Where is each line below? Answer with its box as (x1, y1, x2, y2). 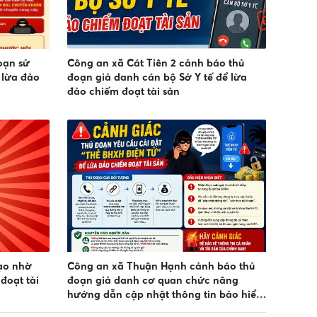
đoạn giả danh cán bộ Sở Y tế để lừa (67, 70, 247, 83)
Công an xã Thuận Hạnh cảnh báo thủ (67, 260, 255, 273)
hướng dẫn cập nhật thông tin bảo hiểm (67, 288, 265, 301)
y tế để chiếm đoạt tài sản (67, 302, 193, 316)
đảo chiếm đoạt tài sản (67, 84, 180, 98)
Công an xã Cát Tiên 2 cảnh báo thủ (67, 56, 244, 69)
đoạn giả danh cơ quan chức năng (67, 274, 238, 287)
